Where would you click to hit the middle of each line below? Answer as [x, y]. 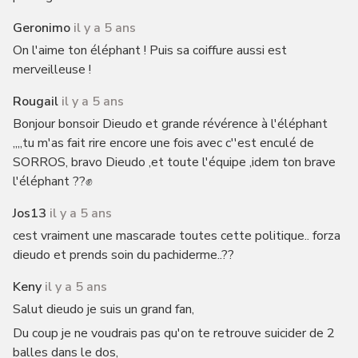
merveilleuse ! [52, 70]
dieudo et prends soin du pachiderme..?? [123, 255]
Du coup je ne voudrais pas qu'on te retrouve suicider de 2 [173, 333]
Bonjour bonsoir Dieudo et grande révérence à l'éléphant [170, 124]
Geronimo [41, 28]
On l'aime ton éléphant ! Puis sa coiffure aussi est [149, 50]
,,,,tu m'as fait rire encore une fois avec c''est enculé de [163, 143]
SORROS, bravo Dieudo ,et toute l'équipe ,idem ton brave [174, 162]
